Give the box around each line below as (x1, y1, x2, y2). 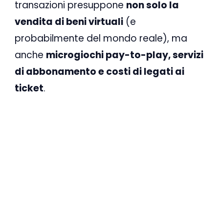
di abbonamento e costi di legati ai (15, 65, 184, 78)
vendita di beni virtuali (15, 15, 123, 28)
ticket (15, 81, 44, 95)
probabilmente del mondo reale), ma (15, 31, 187, 45)
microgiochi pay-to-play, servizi (46, 48, 203, 62)
